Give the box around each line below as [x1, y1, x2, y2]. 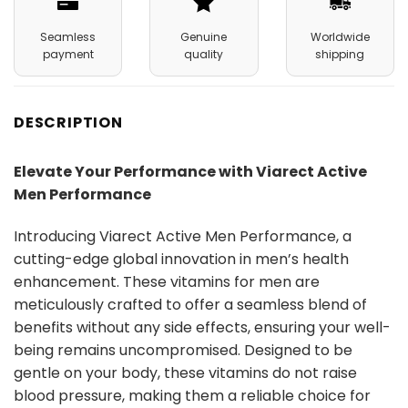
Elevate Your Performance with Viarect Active [14, 161, 367, 183]
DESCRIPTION [14, 112, 123, 134]
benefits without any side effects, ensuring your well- [14, 317, 391, 339]
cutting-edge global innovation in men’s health [14, 249, 349, 270]
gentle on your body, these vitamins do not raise [14, 362, 357, 384]
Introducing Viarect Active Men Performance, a [14, 226, 352, 248]
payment [42, 46, 94, 63]
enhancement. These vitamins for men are [14, 271, 320, 293]
